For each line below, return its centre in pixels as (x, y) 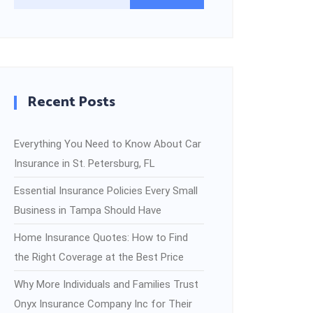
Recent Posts (71, 102)
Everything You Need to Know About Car (108, 144)
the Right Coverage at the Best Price (99, 257)
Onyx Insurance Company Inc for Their (103, 304)
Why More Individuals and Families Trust (106, 284)
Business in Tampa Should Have (88, 210)
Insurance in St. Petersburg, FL (85, 163)
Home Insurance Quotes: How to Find (101, 237)
